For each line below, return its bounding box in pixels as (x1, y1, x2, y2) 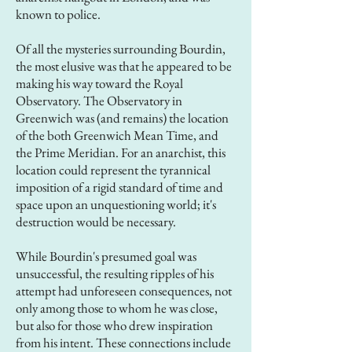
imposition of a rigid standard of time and (16, 178, 223, 196)
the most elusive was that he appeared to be (16, 57, 232, 75)
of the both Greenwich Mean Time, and (16, 126, 218, 144)
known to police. (16, 5, 103, 23)
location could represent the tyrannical (16, 161, 211, 178)
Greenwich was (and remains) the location (16, 109, 229, 126)
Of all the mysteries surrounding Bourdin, (16, 40, 225, 57)
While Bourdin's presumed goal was (16, 247, 196, 265)
